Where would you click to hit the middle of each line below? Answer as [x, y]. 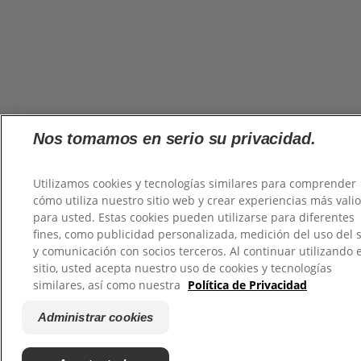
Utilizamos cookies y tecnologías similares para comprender [195, 184]
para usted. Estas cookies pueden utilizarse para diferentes [194, 218]
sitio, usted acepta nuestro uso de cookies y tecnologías [183, 268]
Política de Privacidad [247, 285]
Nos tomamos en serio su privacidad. [174, 139]
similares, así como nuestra [108, 285]
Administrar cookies [95, 317]
